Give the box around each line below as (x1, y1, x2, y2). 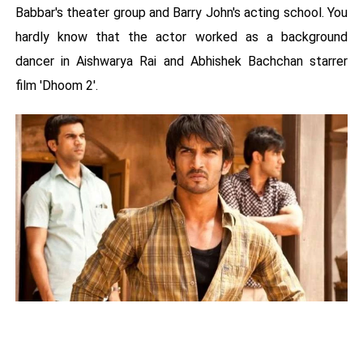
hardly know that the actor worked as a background (15, 29, 348, 45)
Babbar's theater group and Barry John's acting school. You (15, 5, 348, 21)
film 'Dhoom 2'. (15, 78, 98, 94)
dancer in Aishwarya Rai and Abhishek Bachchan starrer (15, 53, 348, 70)
